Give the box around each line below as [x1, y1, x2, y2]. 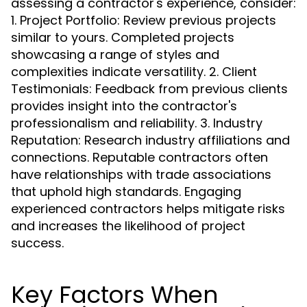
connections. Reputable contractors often [11, 149, 268, 166]
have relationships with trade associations [11, 166, 271, 183]
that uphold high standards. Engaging [11, 183, 241, 200]
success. [11, 234, 64, 251]
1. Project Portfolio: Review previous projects [11, 12, 276, 29]
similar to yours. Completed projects [11, 29, 234, 46]
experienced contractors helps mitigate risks [11, 200, 285, 217]
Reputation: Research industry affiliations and [11, 132, 290, 149]
